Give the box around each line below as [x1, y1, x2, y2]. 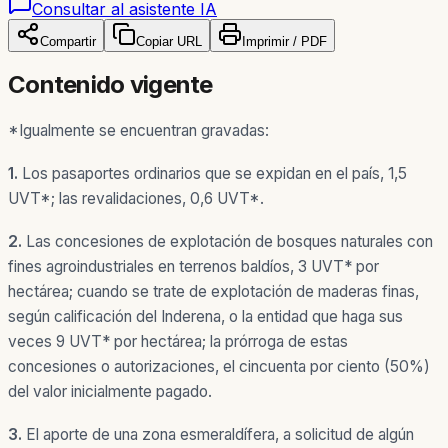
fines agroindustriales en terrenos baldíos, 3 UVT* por [8, 256, 379, 276]
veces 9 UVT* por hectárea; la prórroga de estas [8, 331, 348, 351]
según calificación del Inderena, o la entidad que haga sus [8, 306, 403, 326]
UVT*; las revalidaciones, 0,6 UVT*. [8, 188, 264, 208]
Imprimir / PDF [242, 33, 327, 49]
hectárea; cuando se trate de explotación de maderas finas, [8, 281, 419, 301]
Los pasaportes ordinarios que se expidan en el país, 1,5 [22, 163, 407, 183]
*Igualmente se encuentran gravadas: [8, 120, 269, 140]
